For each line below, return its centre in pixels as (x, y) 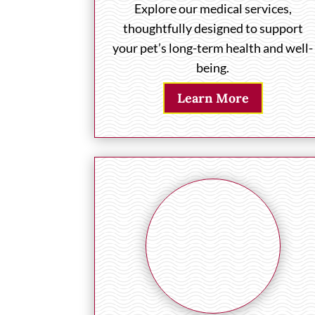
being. (213, 68)
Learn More (213, 98)
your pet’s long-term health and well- (213, 48)
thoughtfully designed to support (213, 28)
